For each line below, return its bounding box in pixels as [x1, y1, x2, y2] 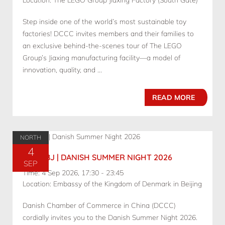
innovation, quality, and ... [23, 65, 102, 75]
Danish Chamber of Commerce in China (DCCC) [23, 201, 176, 210]
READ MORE [152, 93, 195, 102]
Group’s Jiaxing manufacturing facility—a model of [23, 53, 180, 63]
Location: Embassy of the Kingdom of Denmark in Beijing [23, 179, 202, 189]
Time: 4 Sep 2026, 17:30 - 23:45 [23, 168, 124, 178]
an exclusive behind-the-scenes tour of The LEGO [23, 41, 182, 51]
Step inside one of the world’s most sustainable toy [23, 17, 186, 27]
